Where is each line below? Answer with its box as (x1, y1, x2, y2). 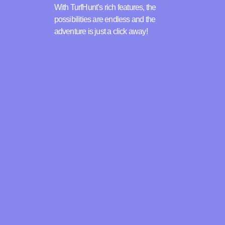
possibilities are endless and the (54, 15, 156, 24)
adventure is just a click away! (54, 27, 148, 36)
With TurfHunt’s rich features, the (54, 3, 156, 12)
